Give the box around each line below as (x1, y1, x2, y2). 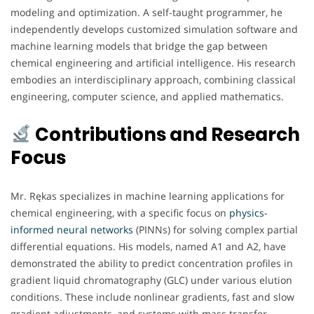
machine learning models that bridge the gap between (11, 39, 268, 53)
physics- (229, 205, 268, 219)
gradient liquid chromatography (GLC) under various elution (11, 273, 292, 287)
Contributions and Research (31, 121, 300, 147)
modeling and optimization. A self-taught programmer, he (11, 5, 282, 19)
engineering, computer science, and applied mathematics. (11, 89, 284, 103)
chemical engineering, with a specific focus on (11, 205, 229, 219)
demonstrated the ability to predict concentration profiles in (11, 256, 293, 270)
